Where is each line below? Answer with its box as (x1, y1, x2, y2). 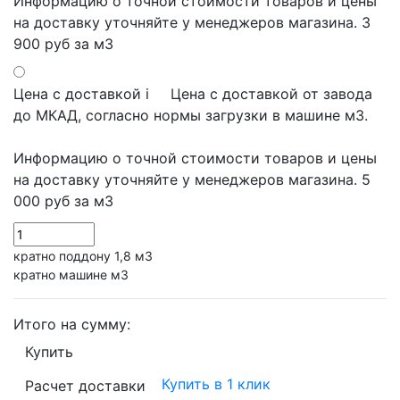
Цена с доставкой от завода (171, 84, 372, 103)
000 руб (13, 191, 70, 210)
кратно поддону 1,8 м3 (13, 247, 153, 263)
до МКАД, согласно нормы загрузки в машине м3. (13, 105, 368, 124)
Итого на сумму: (13, 314, 130, 333)
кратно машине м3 (13, 266, 129, 282)
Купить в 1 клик (162, 375, 271, 394)
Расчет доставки (25, 376, 146, 395)
